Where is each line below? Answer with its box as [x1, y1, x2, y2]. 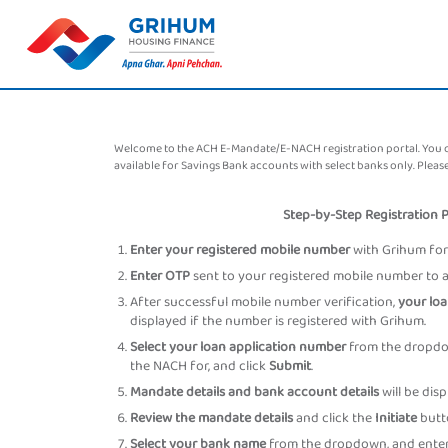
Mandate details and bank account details [130, 381, 379, 403]
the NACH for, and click [130, 355, 269, 377]
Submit [269, 355, 311, 377]
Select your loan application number [130, 336, 346, 358]
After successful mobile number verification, [130, 291, 398, 313]
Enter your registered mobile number [130, 239, 350, 261]
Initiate [375, 407, 417, 429]
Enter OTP [130, 265, 190, 287]
